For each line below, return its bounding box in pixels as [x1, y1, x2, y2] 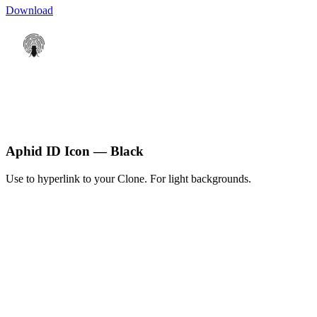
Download [6, 4, 53, 17]
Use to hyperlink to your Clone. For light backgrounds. [6, 172, 251, 185]
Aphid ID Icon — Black [6, 143, 144, 158]
